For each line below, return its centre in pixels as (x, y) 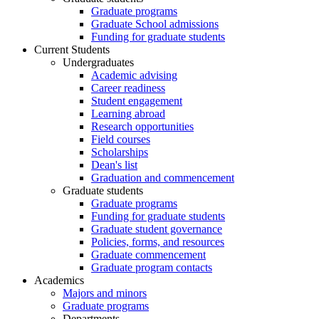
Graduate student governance (157, 229)
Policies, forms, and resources (158, 241)
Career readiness (128, 88)
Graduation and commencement (163, 177)
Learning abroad (128, 113)
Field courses (121, 139)
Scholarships (120, 152)
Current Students (72, 49)
